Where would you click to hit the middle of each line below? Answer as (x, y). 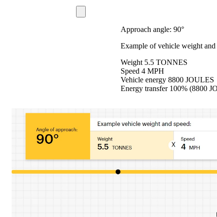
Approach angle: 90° (152, 29)
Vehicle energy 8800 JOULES (167, 79)
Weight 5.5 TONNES (154, 62)
